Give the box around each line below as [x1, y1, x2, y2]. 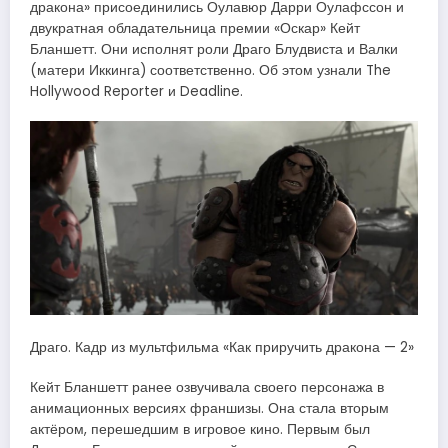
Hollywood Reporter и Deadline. [30, 81, 243, 101]
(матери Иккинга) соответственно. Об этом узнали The [30, 60, 391, 80]
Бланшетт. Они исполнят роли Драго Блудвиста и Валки [30, 39, 398, 59]
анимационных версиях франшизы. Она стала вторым [30, 399, 389, 419]
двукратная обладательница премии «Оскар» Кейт [30, 18, 360, 38]
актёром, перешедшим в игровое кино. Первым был [30, 420, 370, 440]
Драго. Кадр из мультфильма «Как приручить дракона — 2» [30, 338, 414, 358]
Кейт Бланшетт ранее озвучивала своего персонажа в [30, 378, 384, 398]
